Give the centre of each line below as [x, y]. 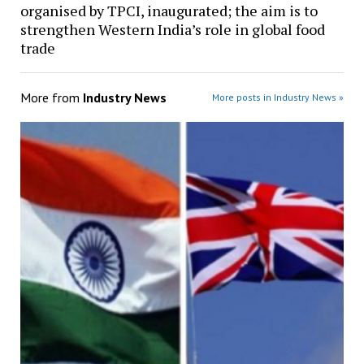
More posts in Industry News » [278, 97]
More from [51, 98]
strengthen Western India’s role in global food [172, 30]
